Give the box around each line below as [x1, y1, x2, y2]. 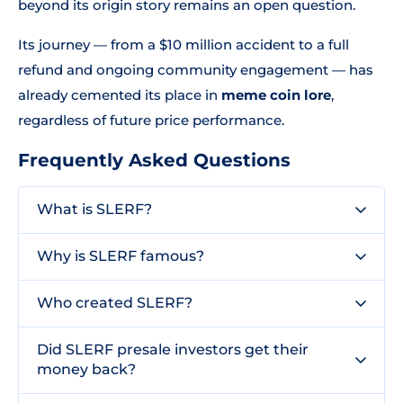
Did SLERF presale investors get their [37, 341, 309, 358]
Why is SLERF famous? [37, 247, 204, 264]
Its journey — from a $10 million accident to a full [18, 36, 349, 53]
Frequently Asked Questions [18, 149, 291, 171]
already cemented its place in [18, 86, 221, 103]
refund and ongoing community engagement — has [18, 61, 373, 78]
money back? [37, 361, 136, 378]
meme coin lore [221, 86, 331, 103]
